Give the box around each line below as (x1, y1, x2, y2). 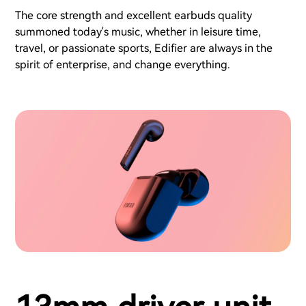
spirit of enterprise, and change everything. (15, 58, 230, 72)
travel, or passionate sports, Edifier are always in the (15, 42, 273, 55)
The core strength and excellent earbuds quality (15, 9, 252, 23)
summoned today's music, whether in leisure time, (15, 25, 261, 39)
